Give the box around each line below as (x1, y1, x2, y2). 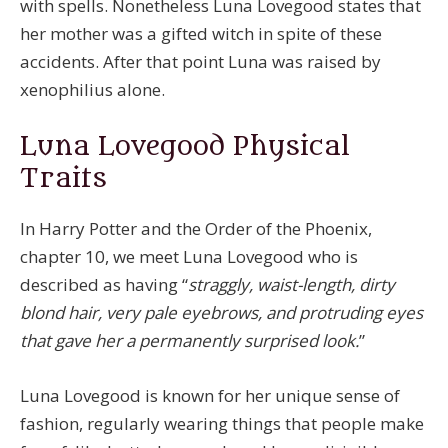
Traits (20, 162, 107, 194)
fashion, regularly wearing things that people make (20, 411, 424, 435)
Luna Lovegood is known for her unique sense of (20, 383, 400, 407)
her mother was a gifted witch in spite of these (20, 21, 382, 45)
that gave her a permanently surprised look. (20, 328, 359, 352)
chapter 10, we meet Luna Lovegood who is (20, 244, 358, 268)
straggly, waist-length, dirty (188, 272, 395, 296)
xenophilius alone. (20, 77, 165, 101)
